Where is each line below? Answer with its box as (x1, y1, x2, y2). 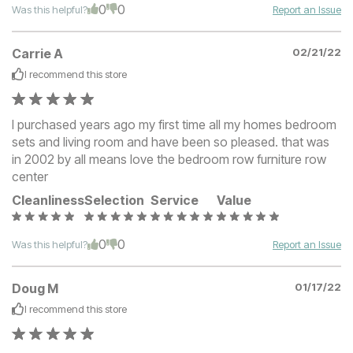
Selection (84, 192, 144, 209)
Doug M (12, 281, 58, 297)
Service (150, 192, 199, 209)
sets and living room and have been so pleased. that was (12, 134, 329, 150)
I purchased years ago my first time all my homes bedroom (12, 117, 336, 133)
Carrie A (12, 46, 63, 62)
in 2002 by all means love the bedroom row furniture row (12, 151, 326, 168)
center (12, 169, 48, 185)
